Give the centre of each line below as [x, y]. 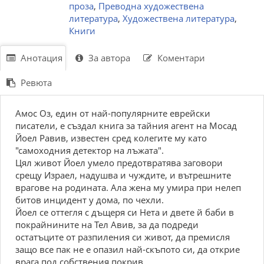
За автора [108, 58]
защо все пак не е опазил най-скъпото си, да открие [128, 249]
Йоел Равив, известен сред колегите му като [111, 138]
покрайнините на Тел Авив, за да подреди [107, 225]
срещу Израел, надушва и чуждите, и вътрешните [123, 175]
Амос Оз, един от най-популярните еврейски [113, 113]
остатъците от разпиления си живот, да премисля [123, 237]
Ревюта [35, 82]
